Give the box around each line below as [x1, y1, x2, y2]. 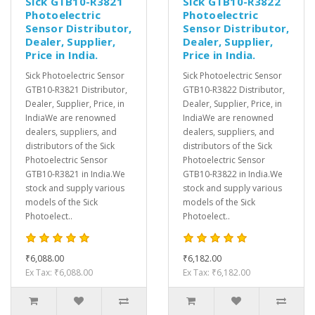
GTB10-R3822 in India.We [183, 168, 283, 181]
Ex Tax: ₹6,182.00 [183, 266, 250, 279]
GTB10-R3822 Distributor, [183, 84, 285, 96]
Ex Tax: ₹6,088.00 [25, 266, 93, 279]
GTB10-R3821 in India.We [25, 168, 125, 181]
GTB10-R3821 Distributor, [25, 84, 127, 96]
